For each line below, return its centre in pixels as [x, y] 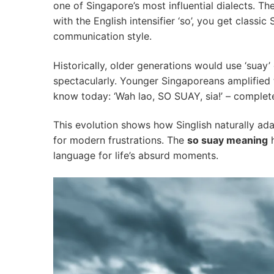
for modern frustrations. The [120, 140]
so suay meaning [228, 140]
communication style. [102, 36]
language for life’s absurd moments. [136, 156]
